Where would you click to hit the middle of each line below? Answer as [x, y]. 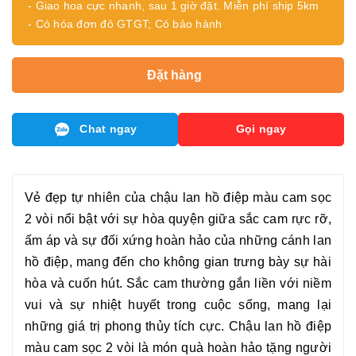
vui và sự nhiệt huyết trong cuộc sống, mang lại [178, 305]
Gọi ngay [261, 129]
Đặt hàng [176, 75]
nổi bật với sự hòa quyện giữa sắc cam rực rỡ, [192, 219]
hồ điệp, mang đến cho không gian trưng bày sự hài [178, 262]
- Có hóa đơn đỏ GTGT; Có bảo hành [125, 24]
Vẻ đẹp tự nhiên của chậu [104, 198]
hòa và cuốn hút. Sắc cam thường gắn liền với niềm [178, 284]
